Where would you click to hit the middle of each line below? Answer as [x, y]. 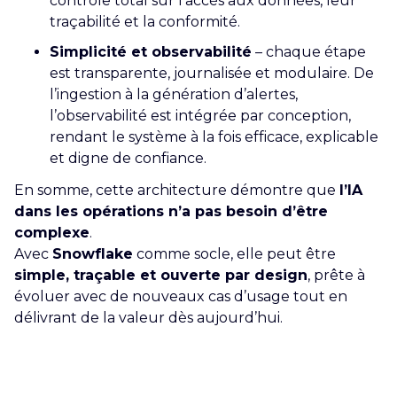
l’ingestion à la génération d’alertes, [174, 95]
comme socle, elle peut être [234, 254]
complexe [52, 233]
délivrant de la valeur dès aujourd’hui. [148, 318]
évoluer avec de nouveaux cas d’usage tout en [181, 297]
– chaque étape [309, 52]
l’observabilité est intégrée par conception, [200, 116]
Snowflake [93, 254]
